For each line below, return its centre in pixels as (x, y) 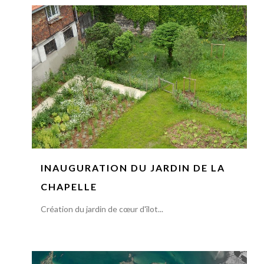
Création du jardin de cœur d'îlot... (102, 209)
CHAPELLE (69, 186)
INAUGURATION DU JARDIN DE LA (133, 167)
